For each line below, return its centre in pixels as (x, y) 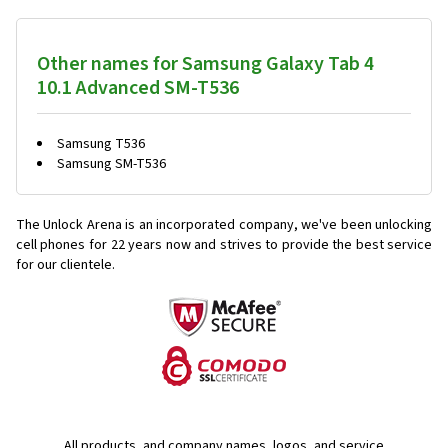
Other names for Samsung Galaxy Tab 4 (205, 64)
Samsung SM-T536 (111, 164)
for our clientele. (65, 265)
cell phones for (61, 245)
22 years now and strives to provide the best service (271, 245)
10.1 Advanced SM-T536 (138, 88)
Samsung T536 (101, 144)
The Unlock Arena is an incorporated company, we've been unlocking (224, 225)
